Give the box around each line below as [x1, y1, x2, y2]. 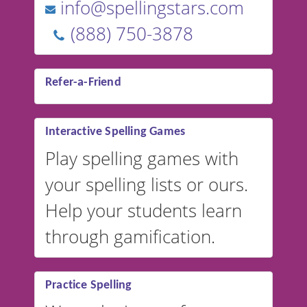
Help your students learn [45, 199, 242, 223]
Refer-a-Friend [45, 76, 121, 89]
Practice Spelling [45, 279, 132, 292]
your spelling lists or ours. [45, 173, 248, 197]
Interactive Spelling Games [45, 125, 186, 138]
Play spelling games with [45, 147, 238, 171]
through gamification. [45, 225, 215, 249]
